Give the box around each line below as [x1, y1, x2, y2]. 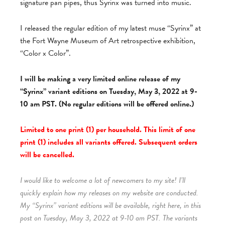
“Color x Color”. [20, 47, 71, 59]
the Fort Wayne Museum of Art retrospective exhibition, [20, 35, 195, 47]
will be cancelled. [20, 149, 74, 161]
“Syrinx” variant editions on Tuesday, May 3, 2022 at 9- [20, 85, 197, 97]
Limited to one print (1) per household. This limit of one [20, 124, 195, 136]
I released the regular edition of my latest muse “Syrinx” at [20, 22, 201, 34]
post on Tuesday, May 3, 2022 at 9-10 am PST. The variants [20, 212, 197, 224]
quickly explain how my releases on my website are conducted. [20, 187, 198, 199]
